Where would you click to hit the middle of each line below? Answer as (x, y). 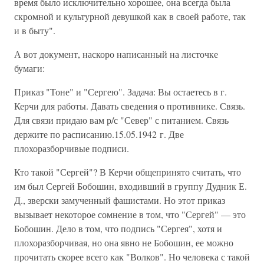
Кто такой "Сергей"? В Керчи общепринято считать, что (128, 172)
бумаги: (29, 68)
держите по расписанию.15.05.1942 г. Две (99, 134)
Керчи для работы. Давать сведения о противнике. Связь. (130, 106)
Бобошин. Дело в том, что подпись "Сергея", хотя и (118, 228)
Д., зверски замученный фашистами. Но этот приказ (120, 200)
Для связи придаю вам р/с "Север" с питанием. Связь (121, 120)
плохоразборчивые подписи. (72, 148)
